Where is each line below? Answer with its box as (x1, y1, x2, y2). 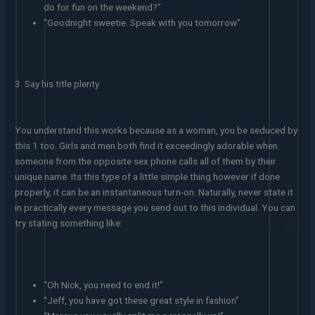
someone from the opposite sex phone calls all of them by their (15, 155, 277, 167)
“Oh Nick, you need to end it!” (44, 278, 164, 290)
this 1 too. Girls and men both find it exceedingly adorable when (15, 139, 278, 151)
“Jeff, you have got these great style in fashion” (44, 294, 240, 306)
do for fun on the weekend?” (44, 1, 162, 13)
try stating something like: (15, 217, 123, 229)
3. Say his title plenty (15, 77, 100, 89)
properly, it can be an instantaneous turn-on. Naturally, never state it (15, 186, 294, 198)
